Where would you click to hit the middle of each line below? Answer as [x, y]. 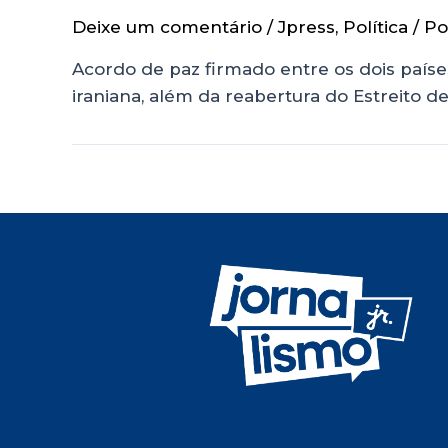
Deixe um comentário [167, 26]
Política [375, 26]
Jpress [306, 26]
